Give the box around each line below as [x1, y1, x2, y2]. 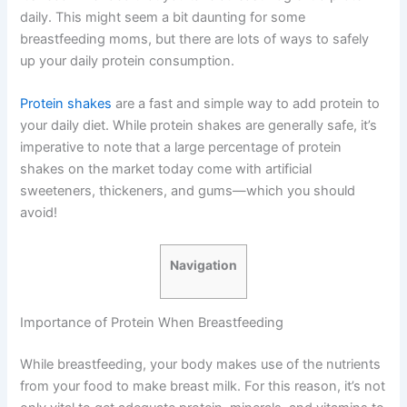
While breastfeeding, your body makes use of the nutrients [20, 355, 382, 372]
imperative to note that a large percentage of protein [20, 138, 342, 155]
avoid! [20, 203, 58, 221]
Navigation [170, 258, 237, 273]
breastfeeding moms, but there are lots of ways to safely [20, 30, 370, 47]
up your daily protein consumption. [20, 52, 235, 69]
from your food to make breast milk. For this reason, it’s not [20, 377, 386, 394]
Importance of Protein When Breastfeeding [20, 314, 288, 332]
